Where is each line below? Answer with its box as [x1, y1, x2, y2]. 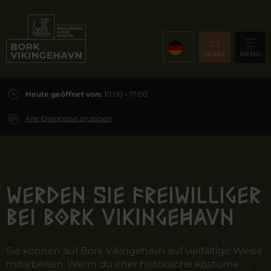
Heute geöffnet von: [25, 90, 102, 99]
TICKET [204, 50, 226, 58]
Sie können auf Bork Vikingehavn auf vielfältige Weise [6, 245, 263, 256]
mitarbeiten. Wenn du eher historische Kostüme [6, 258, 239, 270]
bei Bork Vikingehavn [6, 201, 234, 232]
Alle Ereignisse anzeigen [25, 114, 112, 123]
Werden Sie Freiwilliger [6, 180, 261, 210]
